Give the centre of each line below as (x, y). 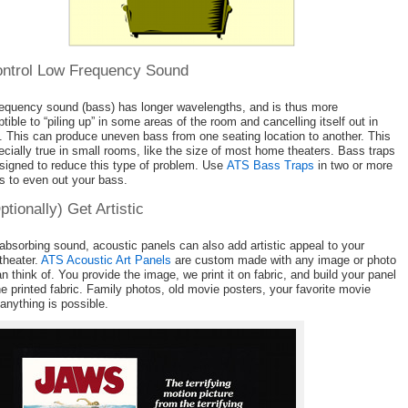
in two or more (353, 166)
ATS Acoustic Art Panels (106, 260)
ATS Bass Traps (270, 166)
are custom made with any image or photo (284, 260)
